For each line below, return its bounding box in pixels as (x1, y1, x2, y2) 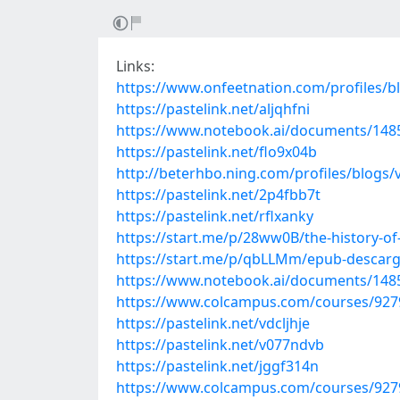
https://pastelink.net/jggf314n (116, 356, 319, 376)
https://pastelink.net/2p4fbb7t (116, 185, 321, 204)
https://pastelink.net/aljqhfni (116, 99, 310, 119)
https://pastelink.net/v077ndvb (116, 335, 324, 354)
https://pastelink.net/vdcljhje (116, 313, 310, 333)
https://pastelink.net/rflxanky (116, 206, 313, 226)
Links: (116, 56, 154, 76)
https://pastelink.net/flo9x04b (116, 142, 317, 162)
